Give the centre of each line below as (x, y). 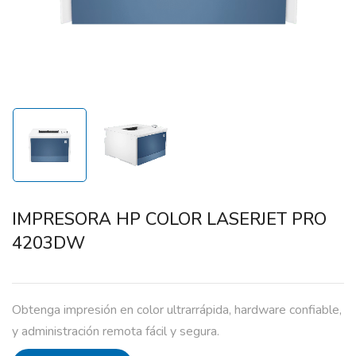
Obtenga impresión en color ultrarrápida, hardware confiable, (177, 310)
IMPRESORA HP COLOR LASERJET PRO (169, 220)
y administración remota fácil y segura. (116, 332)
